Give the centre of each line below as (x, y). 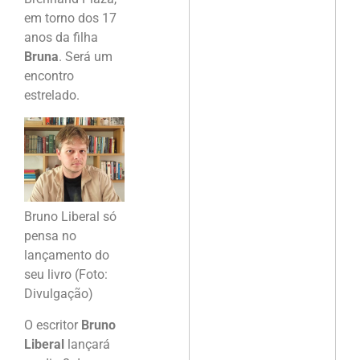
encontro (49, 76)
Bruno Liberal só (70, 217)
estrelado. (52, 96)
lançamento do (67, 256)
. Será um (86, 57)
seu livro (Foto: (66, 275)
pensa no (50, 236)
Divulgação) (59, 294)
